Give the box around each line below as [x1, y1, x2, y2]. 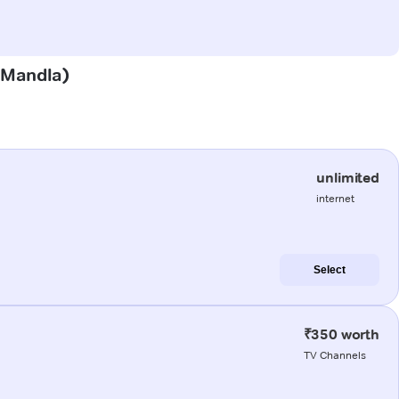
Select [313, 263, 346, 276]
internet [316, 191, 355, 205]
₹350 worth [303, 325, 379, 343]
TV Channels [303, 347, 366, 362]
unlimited [316, 168, 379, 186]
